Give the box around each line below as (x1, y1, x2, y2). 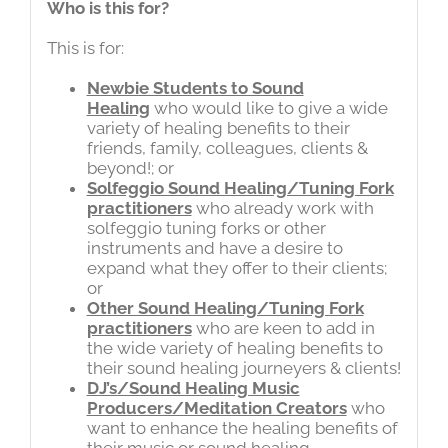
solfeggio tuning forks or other (86, 217, 326, 238)
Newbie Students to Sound (86, 77, 304, 98)
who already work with (191, 197, 374, 218)
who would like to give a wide (149, 97, 388, 118)
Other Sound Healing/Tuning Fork (86, 297, 364, 318)
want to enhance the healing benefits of (86, 417, 398, 438)
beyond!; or (86, 157, 174, 178)
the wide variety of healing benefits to (86, 337, 383, 358)
